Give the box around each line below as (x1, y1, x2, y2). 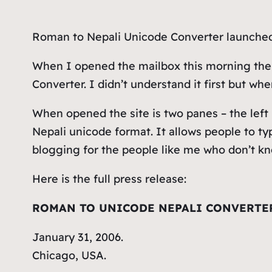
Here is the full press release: (32, 171, 186, 186)
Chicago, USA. (32, 248, 106, 262)
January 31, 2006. (32, 229, 123, 244)
